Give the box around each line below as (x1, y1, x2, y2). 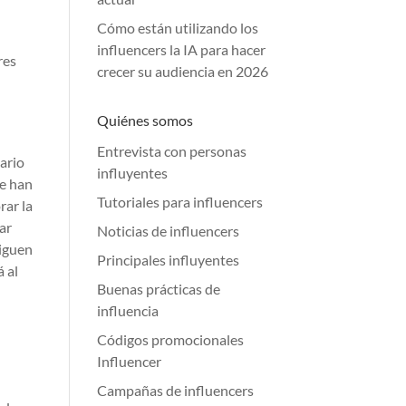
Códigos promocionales (97, 331, 245, 348)
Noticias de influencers (97, 222, 240, 239)
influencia (97, 302, 159, 319)
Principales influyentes (97, 251, 240, 268)
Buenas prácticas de (97, 280, 221, 297)
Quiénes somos (97, 111, 194, 129)
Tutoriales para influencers (97, 193, 264, 210)
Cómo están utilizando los (97, 19, 259, 36)
